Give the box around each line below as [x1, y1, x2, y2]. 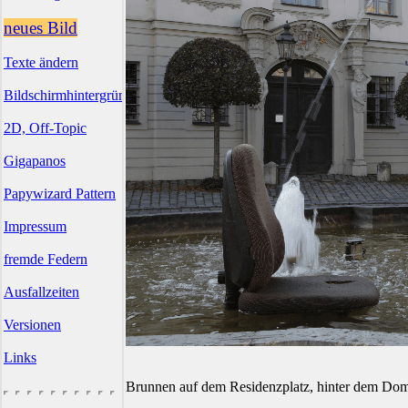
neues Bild [4, 18, 77, 37]
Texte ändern [4, 55, 78, 70]
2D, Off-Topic [4, 120, 87, 136]
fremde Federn [4, 251, 87, 267]
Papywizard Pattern [4, 186, 116, 201]
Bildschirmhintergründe [4, 87, 139, 103]
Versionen [4, 317, 61, 332]
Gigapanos [4, 153, 66, 168]
